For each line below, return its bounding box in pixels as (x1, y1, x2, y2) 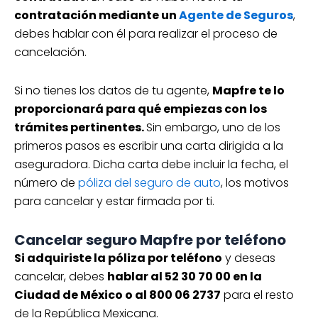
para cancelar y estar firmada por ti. (14, 193, 214, 210)
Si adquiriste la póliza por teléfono (14, 250, 222, 267)
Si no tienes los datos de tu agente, (14, 82, 212, 99)
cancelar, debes (14, 268, 107, 285)
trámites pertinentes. (14, 119, 146, 136)
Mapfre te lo (212, 82, 285, 99)
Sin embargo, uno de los (146, 119, 280, 136)
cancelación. (14, 44, 87, 61)
